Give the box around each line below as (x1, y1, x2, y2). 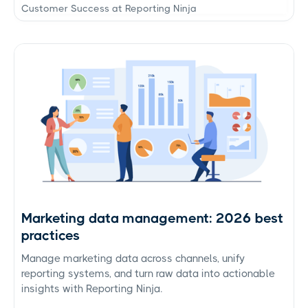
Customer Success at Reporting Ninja (21, 2, 197, 14)
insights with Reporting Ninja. (21, 282, 162, 295)
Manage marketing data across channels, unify (21, 252, 245, 265)
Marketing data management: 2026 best (21, 210, 283, 226)
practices (21, 227, 80, 243)
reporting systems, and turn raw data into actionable (21, 267, 275, 280)
